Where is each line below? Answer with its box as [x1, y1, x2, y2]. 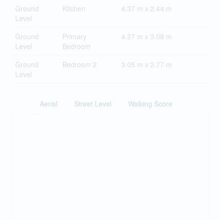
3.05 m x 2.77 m [121, 59, 172, 69]
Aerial [39, 99, 57, 109]
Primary [62, 31, 86, 41]
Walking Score [128, 99, 172, 109]
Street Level [74, 99, 111, 109]
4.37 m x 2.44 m [121, 3, 172, 13]
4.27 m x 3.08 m [121, 31, 172, 41]
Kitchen [62, 3, 85, 13]
